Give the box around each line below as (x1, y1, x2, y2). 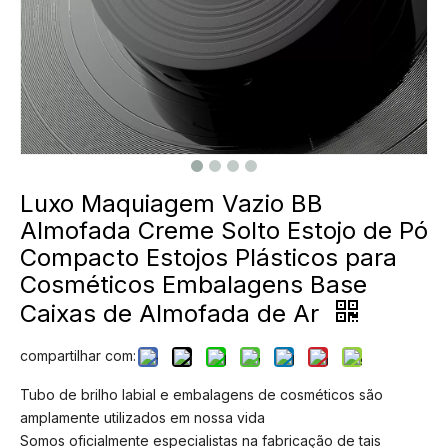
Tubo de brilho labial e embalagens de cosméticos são (20, 386, 383, 403)
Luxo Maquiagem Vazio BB (20, 189, 323, 218)
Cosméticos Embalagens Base (20, 270, 367, 299)
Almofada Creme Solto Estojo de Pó (20, 216, 428, 245)
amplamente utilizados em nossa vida (20, 409, 265, 426)
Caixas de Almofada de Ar (20, 299, 326, 328)
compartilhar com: (20, 347, 136, 364)
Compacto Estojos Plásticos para (20, 243, 397, 272)
